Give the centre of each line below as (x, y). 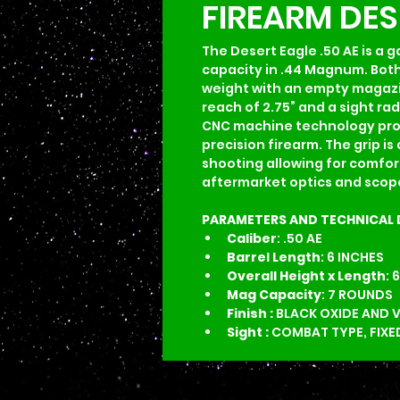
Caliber (252, 238)
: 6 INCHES (352, 257)
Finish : (251, 313)
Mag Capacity (274, 295)
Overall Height (276, 276)
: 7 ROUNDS (357, 295)
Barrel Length (274, 257)
